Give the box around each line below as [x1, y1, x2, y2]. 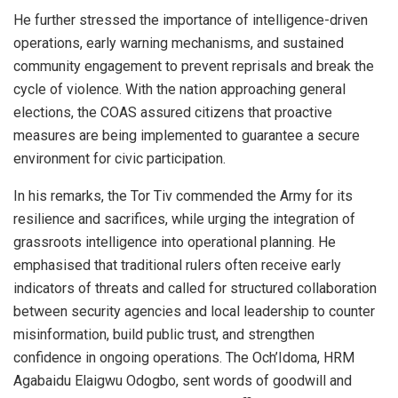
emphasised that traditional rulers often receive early [13, 256, 341, 274]
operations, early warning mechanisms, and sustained [13, 34, 344, 52]
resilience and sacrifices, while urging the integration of [13, 210, 355, 227]
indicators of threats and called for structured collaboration [13, 279, 377, 297]
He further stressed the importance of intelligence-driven [13, 11, 368, 28]
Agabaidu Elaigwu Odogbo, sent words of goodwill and [13, 371, 352, 389]
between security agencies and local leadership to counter [13, 302, 375, 320]
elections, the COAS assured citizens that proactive [13, 103, 332, 121]
